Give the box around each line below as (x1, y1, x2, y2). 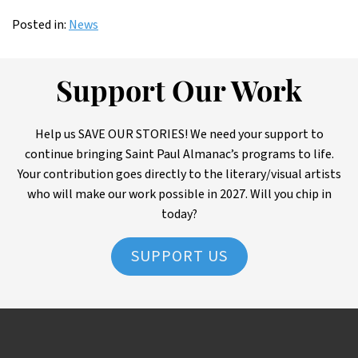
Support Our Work (56, 80, 302, 109)
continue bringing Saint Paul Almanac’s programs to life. (24, 145, 334, 163)
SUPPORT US (130, 245, 228, 268)
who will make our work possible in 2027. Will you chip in (26, 185, 332, 203)
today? (161, 205, 197, 223)
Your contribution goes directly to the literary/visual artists (17, 165, 341, 183)
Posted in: (12, 16, 66, 34)
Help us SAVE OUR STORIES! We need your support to (34, 125, 324, 143)
